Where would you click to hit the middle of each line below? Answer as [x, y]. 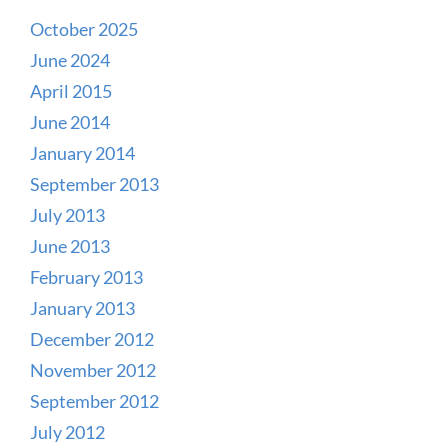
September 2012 [94, 400]
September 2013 [94, 183]
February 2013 [86, 276]
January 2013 [82, 307]
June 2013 [70, 245]
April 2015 [71, 90]
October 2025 [84, 28]
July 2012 [67, 431]
